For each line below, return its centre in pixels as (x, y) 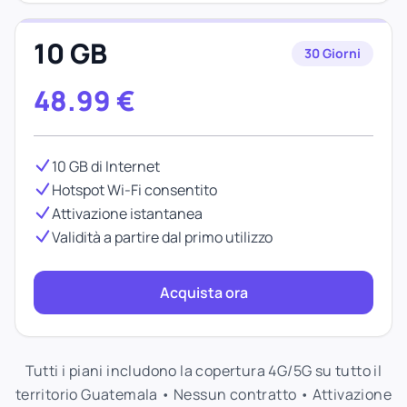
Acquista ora (203, 293)
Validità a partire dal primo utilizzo (162, 237)
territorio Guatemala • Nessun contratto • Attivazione (203, 394)
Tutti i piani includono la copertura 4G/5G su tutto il (203, 371)
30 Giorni (333, 53)
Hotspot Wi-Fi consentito (134, 190)
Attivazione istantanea (127, 213)
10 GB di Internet (106, 166)
